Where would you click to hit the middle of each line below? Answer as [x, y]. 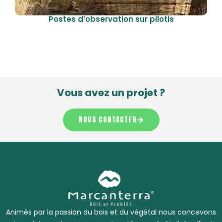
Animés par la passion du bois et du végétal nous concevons [111, 212]
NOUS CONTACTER [108, 120]
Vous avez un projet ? [111, 93]
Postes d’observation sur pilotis [111, 19]
